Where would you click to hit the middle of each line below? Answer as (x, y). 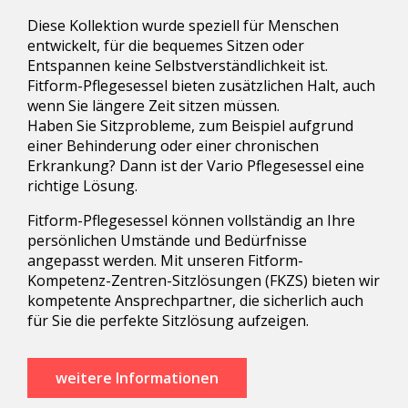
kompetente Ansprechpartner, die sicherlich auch (195, 300)
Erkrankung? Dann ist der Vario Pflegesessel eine (196, 165)
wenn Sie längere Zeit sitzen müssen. (153, 105)
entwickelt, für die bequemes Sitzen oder (166, 45)
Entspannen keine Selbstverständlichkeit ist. (178, 65)
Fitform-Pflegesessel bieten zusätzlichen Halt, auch (201, 85)
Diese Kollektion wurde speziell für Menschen (183, 25)
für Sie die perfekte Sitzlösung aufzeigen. (168, 320)
